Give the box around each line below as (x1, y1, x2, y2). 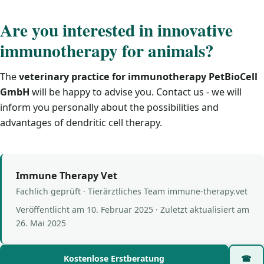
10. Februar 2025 (87, 204, 153, 216)
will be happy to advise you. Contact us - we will (29, 85, 242, 98)
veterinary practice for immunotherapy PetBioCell (19, 70, 258, 83)
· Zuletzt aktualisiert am (153, 204, 249, 216)
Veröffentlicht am (16, 204, 87, 216)
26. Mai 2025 (16, 217, 66, 229)
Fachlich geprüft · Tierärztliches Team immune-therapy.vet (16, 186, 247, 197)
